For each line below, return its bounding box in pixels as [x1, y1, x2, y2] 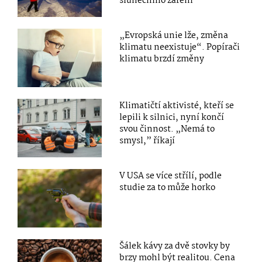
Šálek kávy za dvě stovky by [119, 239, 230, 254]
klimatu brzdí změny [119, 51, 205, 66]
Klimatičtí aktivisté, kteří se [119, 99, 235, 113]
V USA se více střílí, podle [119, 169, 222, 184]
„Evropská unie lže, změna [119, 28, 229, 43]
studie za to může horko [119, 181, 216, 195]
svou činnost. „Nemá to [119, 122, 215, 136]
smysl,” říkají [119, 134, 175, 148]
